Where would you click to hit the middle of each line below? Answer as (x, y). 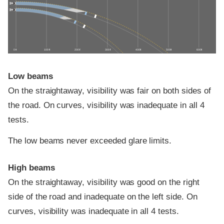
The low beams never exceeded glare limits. (90, 140)
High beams (31, 168)
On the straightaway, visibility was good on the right (104, 182)
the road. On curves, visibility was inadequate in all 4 (106, 105)
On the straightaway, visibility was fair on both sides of (109, 91)
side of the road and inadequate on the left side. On (103, 197)
